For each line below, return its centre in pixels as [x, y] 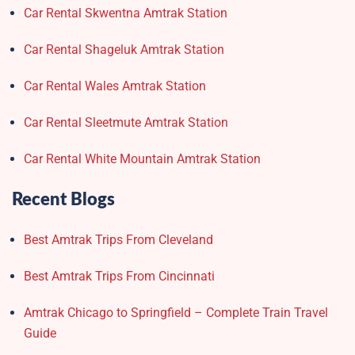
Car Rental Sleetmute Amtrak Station [126, 123]
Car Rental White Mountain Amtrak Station [142, 159]
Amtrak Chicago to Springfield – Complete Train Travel [176, 313]
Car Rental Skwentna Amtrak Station [126, 13]
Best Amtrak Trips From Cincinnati [119, 277]
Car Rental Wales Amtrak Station [115, 86]
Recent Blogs [63, 200]
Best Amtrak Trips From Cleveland [118, 240]
